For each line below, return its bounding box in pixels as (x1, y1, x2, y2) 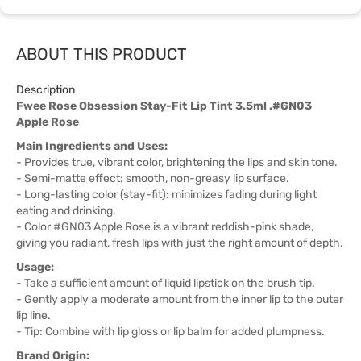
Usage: (16, 260, 54, 274)
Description (16, 83, 75, 97)
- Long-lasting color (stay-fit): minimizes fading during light (16, 188, 317, 201)
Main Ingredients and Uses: (16, 139, 168, 153)
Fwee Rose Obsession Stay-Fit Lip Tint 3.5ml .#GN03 (16, 99, 312, 113)
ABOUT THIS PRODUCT (16, 44, 187, 64)
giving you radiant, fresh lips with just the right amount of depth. (16, 236, 343, 250)
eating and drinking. (16, 204, 116, 218)
